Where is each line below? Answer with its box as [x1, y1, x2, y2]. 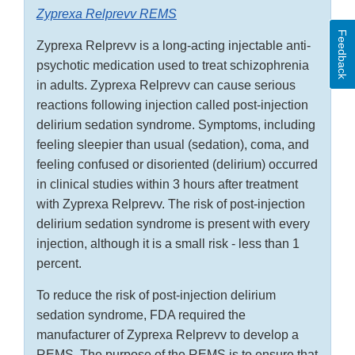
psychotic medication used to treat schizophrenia [36, 59, 309, 73]
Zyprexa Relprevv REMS [36, 7, 177, 21]
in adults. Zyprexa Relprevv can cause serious [36, 78, 296, 93]
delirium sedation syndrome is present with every [36, 217, 310, 231]
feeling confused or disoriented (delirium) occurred [36, 158, 318, 172]
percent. [36, 257, 82, 271]
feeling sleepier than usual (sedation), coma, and [36, 138, 309, 152]
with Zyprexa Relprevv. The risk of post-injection [36, 197, 305, 212]
